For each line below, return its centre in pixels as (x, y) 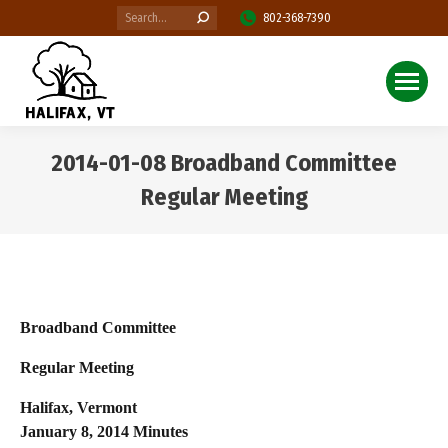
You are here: (280, 227)
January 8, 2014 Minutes (104, 431)
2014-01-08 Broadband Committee (224, 163)
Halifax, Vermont (78, 407)
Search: (135, 15)
